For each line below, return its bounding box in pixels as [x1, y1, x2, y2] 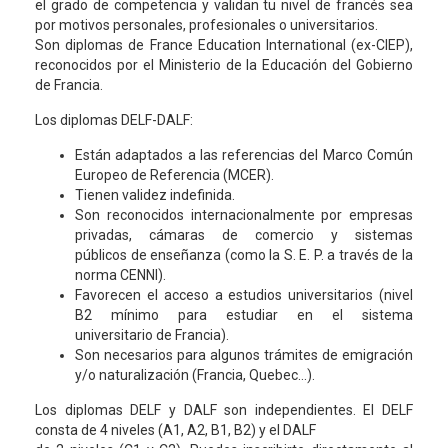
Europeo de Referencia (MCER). [75, 167, 274, 183]
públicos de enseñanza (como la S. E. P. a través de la [75, 247, 413, 263]
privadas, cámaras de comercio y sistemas [75, 227, 413, 243]
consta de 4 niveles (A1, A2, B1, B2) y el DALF [35, 422, 316, 438]
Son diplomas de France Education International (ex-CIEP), [35, 37, 413, 53]
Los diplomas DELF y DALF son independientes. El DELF [35, 402, 413, 418]
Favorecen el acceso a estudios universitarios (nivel [75, 287, 413, 303]
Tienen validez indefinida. [75, 187, 235, 203]
